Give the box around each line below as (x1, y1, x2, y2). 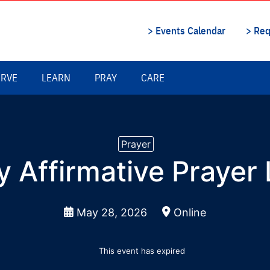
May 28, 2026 (74, 105, 147, 118)
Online (171, 105, 206, 118)
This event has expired (98, 145, 185, 155)
